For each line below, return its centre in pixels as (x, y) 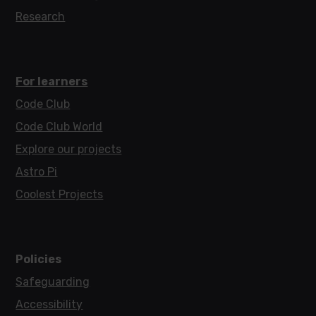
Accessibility (49, 304)
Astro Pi (37, 171)
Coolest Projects (60, 194)
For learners (52, 81)
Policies (39, 259)
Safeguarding (53, 281)
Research (41, 16)
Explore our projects (69, 149)
